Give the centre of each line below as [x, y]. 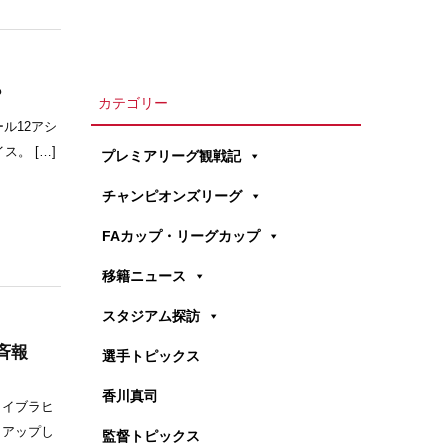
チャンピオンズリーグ [172, 195]
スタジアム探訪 [151, 315]
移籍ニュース [144, 275]
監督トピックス [151, 435]
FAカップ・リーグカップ [181, 235]
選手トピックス [151, 355]
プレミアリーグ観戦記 [171, 155]
